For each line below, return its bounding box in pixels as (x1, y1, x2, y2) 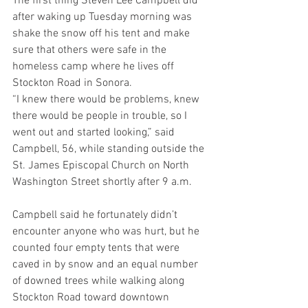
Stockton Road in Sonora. (12, 76, 132, 90)
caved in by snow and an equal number (12, 258, 201, 272)
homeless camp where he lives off (12, 60, 177, 74)
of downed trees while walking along (12, 274, 187, 288)
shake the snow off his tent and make (12, 27, 192, 41)
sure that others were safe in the (12, 43, 169, 57)
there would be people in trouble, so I (12, 109, 190, 123)
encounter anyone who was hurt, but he (12, 225, 202, 239)
